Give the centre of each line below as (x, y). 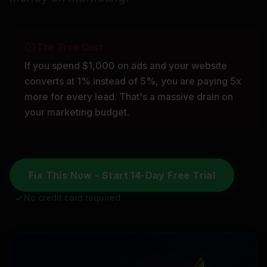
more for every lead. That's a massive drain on (129, 97)
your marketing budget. (77, 112)
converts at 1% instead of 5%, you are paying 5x (133, 81)
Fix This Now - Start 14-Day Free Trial (122, 175)
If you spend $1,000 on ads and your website (126, 66)
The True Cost (70, 47)
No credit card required (72, 198)
